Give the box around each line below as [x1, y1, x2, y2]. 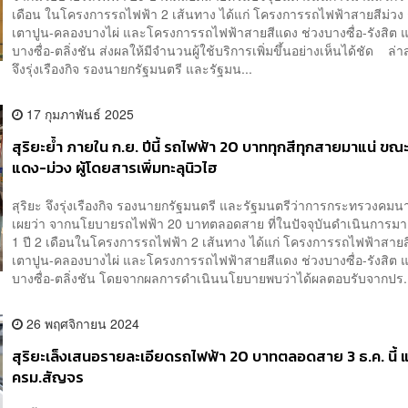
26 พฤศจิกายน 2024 [23, 314, 140, 333]
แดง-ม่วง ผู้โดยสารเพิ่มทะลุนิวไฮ [12, 156, 219, 179]
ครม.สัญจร [12, 366, 85, 390]
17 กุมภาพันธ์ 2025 [23, 104, 135, 123]
